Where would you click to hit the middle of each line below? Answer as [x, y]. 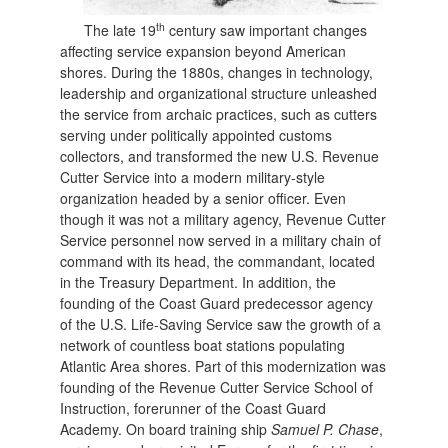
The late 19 [120, 29]
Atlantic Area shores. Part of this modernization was [223, 365]
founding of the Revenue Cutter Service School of [217, 386]
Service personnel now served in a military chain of [221, 239]
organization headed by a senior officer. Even [203, 197]
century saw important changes [266, 29]
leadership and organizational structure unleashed [219, 92]
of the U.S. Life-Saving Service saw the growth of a [221, 323]
